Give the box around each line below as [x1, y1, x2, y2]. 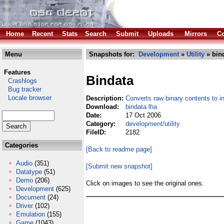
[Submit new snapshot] [86, 162, 152, 170]
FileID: [86, 128, 108, 136]
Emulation [16, 210, 45, 218]
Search [85, 30, 106, 37]
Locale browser [2, 94, 51, 101]
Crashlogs [2, 77, 37, 84]
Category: [86, 120, 117, 127]
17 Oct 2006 [125, 111, 161, 119]
